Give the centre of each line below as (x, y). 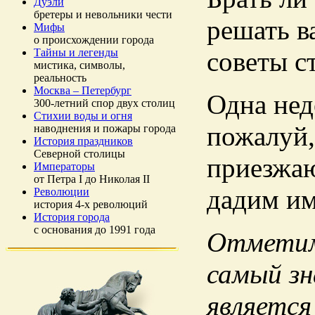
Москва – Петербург (83, 90)
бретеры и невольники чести (103, 14)
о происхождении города (94, 40)
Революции (62, 192)
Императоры (64, 166)
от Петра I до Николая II (92, 179)
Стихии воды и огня (83, 116)
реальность (60, 78)
